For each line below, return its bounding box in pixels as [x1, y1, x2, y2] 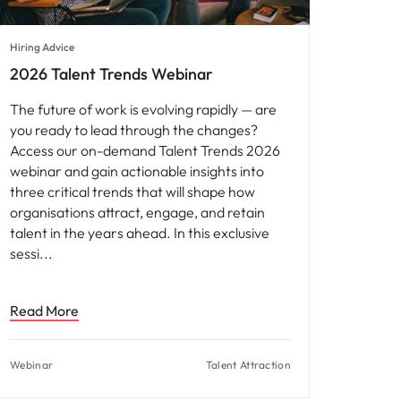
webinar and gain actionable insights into [10, 162, 264, 181]
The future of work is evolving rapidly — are [10, 100, 277, 119]
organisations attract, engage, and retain [10, 203, 265, 222]
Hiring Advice [10, 40, 74, 55]
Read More [10, 302, 79, 320]
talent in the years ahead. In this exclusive [10, 224, 269, 243]
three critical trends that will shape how [10, 183, 255, 201]
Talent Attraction [205, 358, 291, 372]
